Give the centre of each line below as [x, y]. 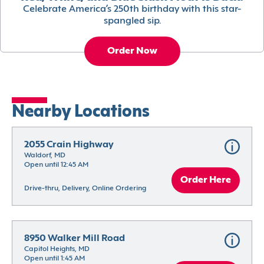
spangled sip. [132, 22]
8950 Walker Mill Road [75, 239]
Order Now [132, 52]
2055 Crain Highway [69, 145]
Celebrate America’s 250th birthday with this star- [132, 10]
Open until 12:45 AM [56, 165]
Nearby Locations [81, 113]
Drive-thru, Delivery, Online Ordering [85, 189]
